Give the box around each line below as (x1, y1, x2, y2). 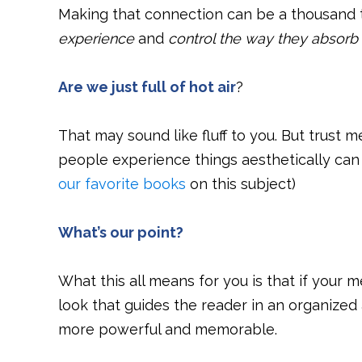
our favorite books (58, 175, 186, 192)
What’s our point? (58, 224, 183, 241)
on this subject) (186, 175, 296, 192)
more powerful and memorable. (58, 321, 277, 338)
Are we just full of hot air (58, 78, 236, 95)
